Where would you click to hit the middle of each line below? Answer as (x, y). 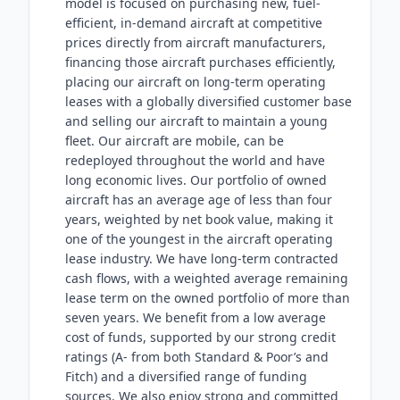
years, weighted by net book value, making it (199, 219)
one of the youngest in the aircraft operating (199, 239)
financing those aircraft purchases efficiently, (200, 62)
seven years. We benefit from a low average (196, 317)
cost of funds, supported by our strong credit (200, 337)
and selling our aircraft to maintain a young (196, 121)
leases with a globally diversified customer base (208, 101)
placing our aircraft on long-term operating (196, 82)
